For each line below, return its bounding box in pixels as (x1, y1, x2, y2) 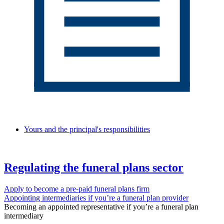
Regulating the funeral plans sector (4, 160, 183, 174)
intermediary (4, 211, 43, 220)
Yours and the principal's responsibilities (24, 124, 150, 133)
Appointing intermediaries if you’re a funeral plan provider (4, 193, 188, 202)
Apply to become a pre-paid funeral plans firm (4, 184, 149, 193)
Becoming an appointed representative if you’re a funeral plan (4, 202, 198, 211)
